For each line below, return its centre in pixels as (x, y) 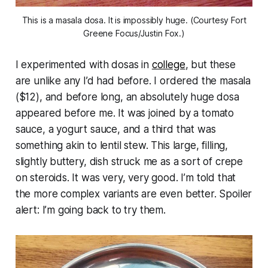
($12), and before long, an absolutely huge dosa (127, 97)
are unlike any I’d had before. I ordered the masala (133, 80)
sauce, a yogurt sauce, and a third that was (115, 129)
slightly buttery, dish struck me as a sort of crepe (129, 161)
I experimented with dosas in (83, 64)
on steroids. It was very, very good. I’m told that (126, 177)
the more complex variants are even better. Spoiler (134, 194)
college (168, 64)
